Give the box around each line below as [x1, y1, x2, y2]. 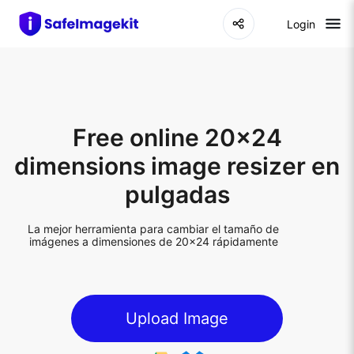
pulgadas [124, 180, 230, 209]
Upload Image [126, 308, 228, 328]
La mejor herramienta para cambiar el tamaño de [28, 222, 280, 235]
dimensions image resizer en [14, 152, 340, 180]
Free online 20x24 [72, 123, 282, 152]
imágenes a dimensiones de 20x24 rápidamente [28, 235, 278, 248]
